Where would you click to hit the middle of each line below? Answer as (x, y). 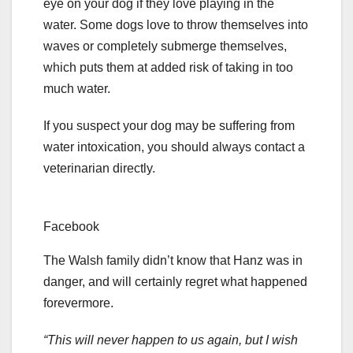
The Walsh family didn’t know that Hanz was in (173, 261)
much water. (77, 89)
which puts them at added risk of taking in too (168, 68)
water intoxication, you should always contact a (174, 147)
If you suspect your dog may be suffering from (169, 126)
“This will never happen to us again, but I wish (171, 340)
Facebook (71, 227)
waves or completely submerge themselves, (165, 46)
